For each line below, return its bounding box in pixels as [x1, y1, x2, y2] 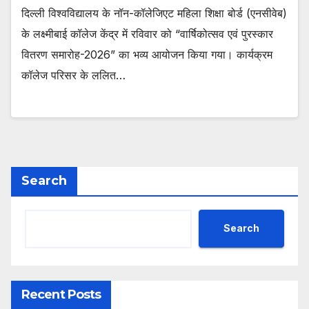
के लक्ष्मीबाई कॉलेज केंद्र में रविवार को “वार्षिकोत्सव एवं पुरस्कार [21, 27, 273, 41]
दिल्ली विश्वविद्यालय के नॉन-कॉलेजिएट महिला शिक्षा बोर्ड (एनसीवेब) [21, 6, 287, 21]
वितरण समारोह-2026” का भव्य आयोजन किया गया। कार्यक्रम [21, 48, 272, 62]
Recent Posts [21, 286, 101, 302]
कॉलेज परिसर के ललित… [21, 68, 126, 83]
